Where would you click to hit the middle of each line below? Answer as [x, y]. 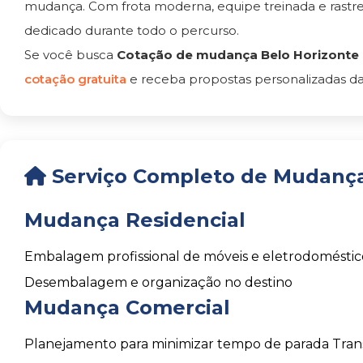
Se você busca [70, 55]
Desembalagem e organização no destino [158, 282]
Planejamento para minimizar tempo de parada [177, 344]
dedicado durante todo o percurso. [132, 30]
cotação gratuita [77, 79]
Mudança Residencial [135, 220]
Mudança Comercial [127, 307]
